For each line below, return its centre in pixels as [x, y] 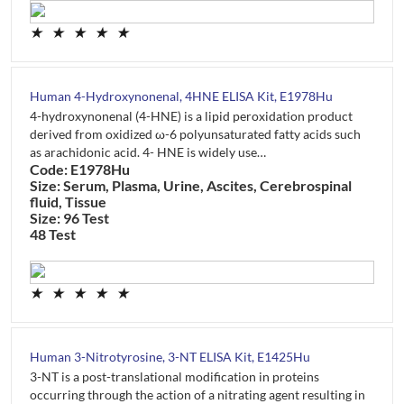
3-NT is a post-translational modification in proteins [174, 376]
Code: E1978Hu [80, 169]
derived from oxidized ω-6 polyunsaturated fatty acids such [195, 133]
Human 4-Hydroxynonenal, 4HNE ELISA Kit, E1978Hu [181, 96]
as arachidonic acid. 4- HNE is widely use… [148, 151]
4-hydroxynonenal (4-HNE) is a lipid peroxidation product [191, 115]
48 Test [53, 234]
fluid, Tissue [68, 201]
